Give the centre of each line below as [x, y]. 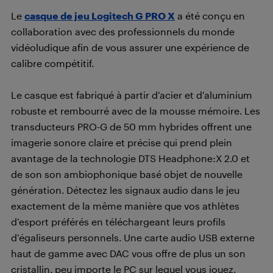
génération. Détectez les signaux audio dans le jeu [125, 190]
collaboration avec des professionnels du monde [123, 31]
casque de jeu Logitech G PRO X [100, 16]
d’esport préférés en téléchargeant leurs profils [118, 222]
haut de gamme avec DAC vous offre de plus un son [128, 253]
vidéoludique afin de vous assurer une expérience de [130, 47]
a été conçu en [210, 16]
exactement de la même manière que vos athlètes [125, 206]
